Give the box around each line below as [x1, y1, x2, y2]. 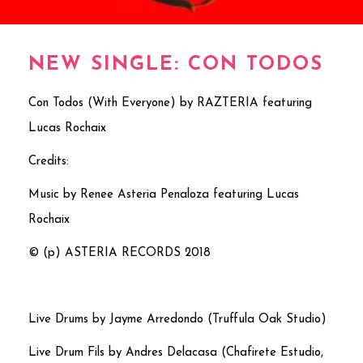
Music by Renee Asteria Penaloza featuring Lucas [28, 189, 299, 202]
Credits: [28, 156, 69, 169]
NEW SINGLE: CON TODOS [28, 55, 323, 75]
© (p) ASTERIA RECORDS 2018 [28, 247, 211, 260]
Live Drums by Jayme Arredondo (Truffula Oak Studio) [28, 314, 327, 327]
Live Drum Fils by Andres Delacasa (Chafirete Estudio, [28, 347, 323, 360]
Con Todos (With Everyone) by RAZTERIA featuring [28, 97, 312, 110]
